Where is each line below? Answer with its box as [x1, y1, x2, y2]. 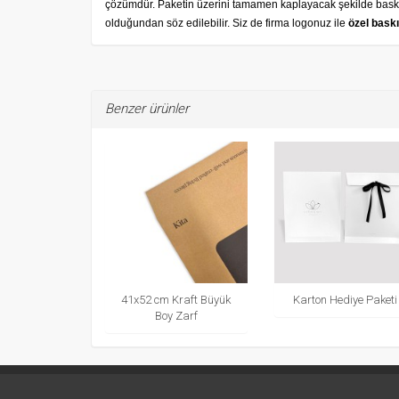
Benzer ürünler [105, 100, 189, 117]
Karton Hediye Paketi [292, 293, 397, 307]
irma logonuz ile [268, 16, 348, 29]
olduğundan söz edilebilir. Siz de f [105, 16, 268, 29]
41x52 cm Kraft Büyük [121, 293, 232, 307]
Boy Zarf [154, 309, 198, 323]
